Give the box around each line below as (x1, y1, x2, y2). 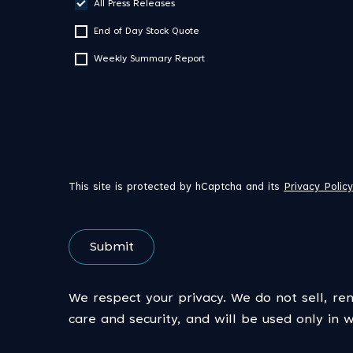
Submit (89, 240, 134, 254)
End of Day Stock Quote (94, 27, 199, 36)
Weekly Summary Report (94, 54, 205, 64)
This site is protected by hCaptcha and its (69, 182, 284, 193)
